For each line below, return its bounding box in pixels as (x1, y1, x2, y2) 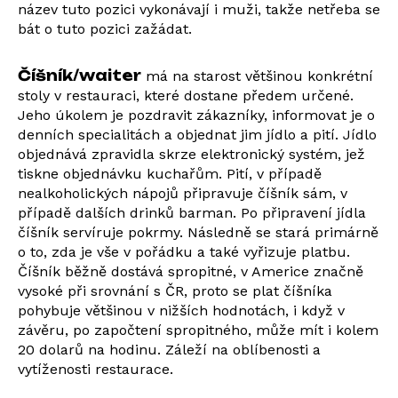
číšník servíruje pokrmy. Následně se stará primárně (18, 224, 378, 241)
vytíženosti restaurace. (18, 361, 173, 378)
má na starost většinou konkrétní (141, 68, 373, 84)
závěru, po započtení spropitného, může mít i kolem (18, 322, 378, 338)
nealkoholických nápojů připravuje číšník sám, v (18, 185, 347, 202)
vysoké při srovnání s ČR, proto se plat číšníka (18, 283, 332, 299)
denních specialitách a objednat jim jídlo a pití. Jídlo (18, 126, 377, 143)
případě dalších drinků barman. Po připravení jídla (18, 204, 366, 221)
